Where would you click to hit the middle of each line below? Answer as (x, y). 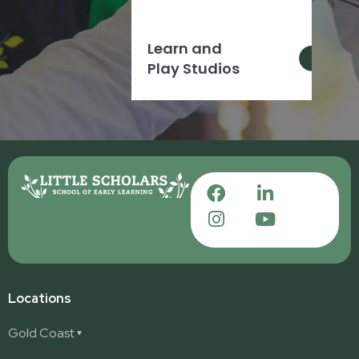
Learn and (185, 48)
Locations (40, 299)
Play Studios (194, 68)
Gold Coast (41, 333)
